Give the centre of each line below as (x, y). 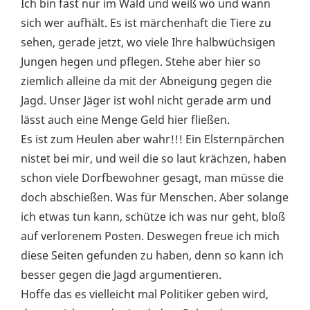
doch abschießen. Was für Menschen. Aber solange (155, 198)
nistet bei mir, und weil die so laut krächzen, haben (154, 159)
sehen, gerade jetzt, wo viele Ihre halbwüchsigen (148, 43)
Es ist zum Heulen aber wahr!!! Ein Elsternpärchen (153, 139)
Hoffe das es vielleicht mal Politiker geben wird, (145, 294)
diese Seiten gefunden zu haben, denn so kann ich (152, 256)
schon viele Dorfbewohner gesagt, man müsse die (152, 178)
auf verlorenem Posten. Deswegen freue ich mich (150, 236)
